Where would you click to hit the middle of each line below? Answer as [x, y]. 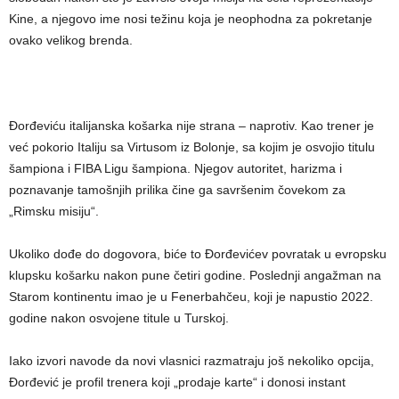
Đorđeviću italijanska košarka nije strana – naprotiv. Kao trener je [191, 126]
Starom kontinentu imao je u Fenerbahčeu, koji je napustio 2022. [191, 297]
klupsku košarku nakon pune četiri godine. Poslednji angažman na [195, 275]
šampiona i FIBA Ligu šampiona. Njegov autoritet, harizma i [175, 168]
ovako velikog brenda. [71, 40]
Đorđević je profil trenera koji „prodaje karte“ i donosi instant [177, 382]
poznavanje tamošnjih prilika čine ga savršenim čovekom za [177, 190]
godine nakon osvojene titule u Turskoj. [119, 318]
